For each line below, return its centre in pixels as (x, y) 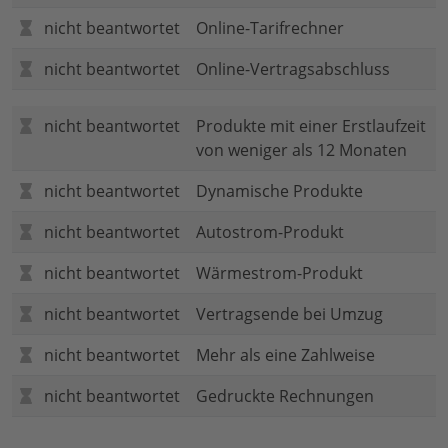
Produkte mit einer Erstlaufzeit (311, 126)
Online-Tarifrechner (270, 28)
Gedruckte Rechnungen (285, 396)
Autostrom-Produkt (270, 232)
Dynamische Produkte (279, 191)
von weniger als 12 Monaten (301, 150)
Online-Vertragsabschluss (293, 69)
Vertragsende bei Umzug (289, 314)
